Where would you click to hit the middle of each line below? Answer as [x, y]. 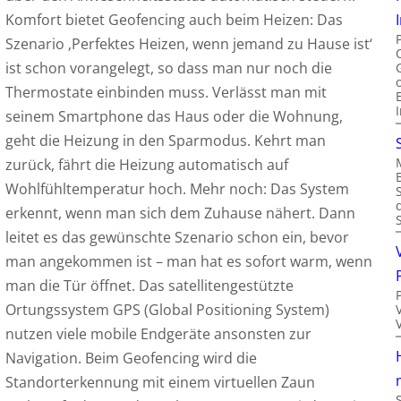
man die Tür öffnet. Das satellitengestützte [149, 286]
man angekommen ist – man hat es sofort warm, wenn [188, 262]
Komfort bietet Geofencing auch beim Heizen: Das [174, 20]
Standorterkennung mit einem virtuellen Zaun [160, 383]
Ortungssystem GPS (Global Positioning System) [167, 310]
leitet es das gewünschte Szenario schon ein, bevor [177, 238]
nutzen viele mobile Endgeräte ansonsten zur [158, 334]
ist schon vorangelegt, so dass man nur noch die [168, 68]
